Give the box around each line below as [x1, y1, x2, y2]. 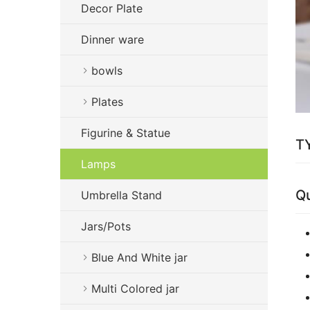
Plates [91, 95, 123, 109]
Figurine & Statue [81, 126, 170, 140]
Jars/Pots [81, 219, 131, 233]
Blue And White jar [91, 250, 188, 264]
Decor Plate [81, 1, 143, 15]
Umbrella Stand [81, 188, 162, 202]
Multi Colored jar [91, 282, 179, 295]
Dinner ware [81, 33, 144, 46]
